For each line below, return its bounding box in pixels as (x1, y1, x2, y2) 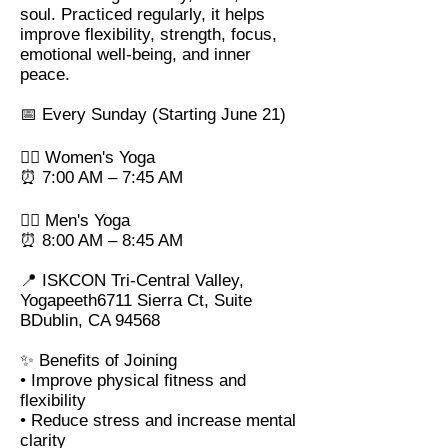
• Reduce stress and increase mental (20, 411, 296, 431)
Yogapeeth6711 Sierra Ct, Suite (20, 291, 252, 311)
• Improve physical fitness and (20, 371, 246, 391)
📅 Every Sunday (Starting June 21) (20, 105, 286, 125)
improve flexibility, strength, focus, (20, 25, 277, 45)
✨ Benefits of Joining (20, 351, 177, 371)
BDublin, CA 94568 (20, 311, 160, 331)
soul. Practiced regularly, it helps (20, 5, 265, 25)
